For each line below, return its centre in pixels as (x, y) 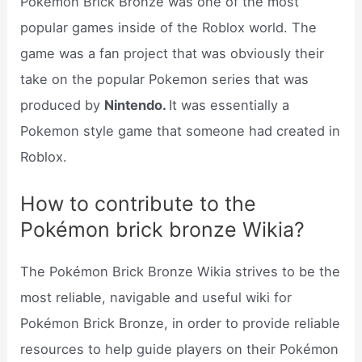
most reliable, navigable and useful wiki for (156, 297)
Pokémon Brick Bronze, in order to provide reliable (181, 323)
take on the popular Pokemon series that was (165, 79)
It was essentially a (229, 105)
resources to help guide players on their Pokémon (180, 349)
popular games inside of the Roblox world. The (169, 27)
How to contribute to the (139, 203)
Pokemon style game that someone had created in (181, 130)
